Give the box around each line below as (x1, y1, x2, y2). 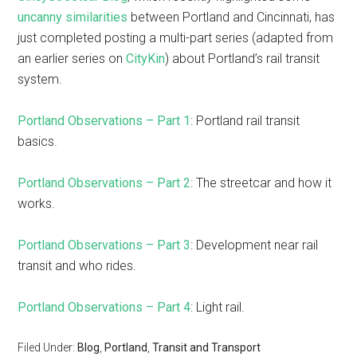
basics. (18, 134, 58, 149)
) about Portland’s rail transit (165, 51, 320, 66)
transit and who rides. (18, 258, 137, 273)
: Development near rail (190, 237, 319, 253)
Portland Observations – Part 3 (18, 237, 191, 253)
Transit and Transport (152, 341, 261, 354)
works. (18, 196, 56, 211)
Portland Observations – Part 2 (18, 175, 191, 190)
